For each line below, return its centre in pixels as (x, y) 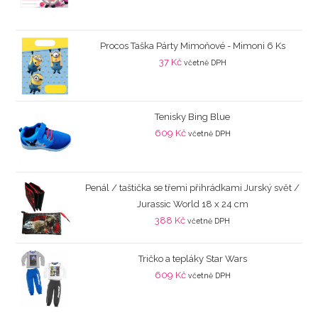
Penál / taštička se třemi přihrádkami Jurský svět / (192, 187)
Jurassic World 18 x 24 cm (192, 204)
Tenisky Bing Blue (192, 116)
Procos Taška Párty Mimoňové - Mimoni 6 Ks (192, 45)
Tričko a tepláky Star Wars (192, 258)
